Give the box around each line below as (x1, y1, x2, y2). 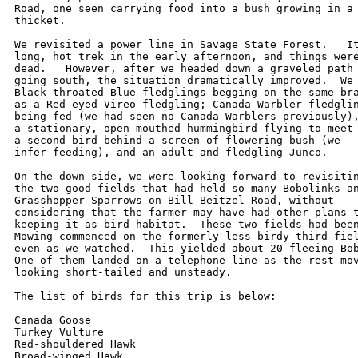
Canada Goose (14, 314, 91, 326)
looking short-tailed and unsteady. (14, 266, 245, 278)
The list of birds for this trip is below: (14, 290, 276, 302)
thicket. (14, 14, 66, 26)
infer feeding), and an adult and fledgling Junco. (14, 146, 340, 158)
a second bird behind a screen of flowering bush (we (14, 134, 347, 146)
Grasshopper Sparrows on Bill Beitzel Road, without (14, 194, 340, 206)
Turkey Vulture (14, 326, 104, 338)
